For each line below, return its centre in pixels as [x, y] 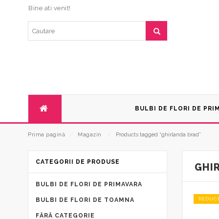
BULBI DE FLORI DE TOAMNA [85, 200]
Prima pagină [46, 134]
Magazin [90, 134]
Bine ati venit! [50, 8]
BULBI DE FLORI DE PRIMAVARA [89, 184]
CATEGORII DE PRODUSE [78, 162]
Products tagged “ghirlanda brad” [158, 134]
